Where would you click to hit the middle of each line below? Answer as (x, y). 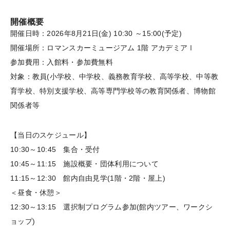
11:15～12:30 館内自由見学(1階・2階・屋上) (88, 178)
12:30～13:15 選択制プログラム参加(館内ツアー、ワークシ (112, 207)
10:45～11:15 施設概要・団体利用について (84, 164)
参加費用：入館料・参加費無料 (62, 62)
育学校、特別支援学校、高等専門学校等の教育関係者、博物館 (113, 91)
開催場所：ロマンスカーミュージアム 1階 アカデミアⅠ (103, 47)
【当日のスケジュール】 (51, 135)
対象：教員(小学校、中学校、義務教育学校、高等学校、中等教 (114, 76)
